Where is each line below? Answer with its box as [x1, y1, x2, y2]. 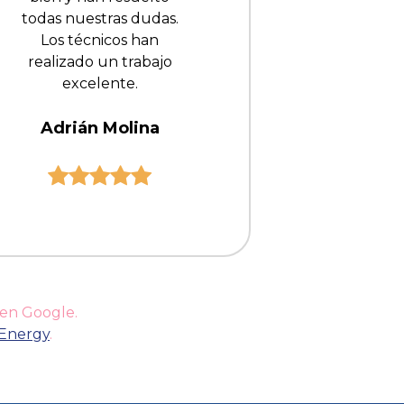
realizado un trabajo [27, 53, 172, 71]
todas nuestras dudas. [21, 10, 179, 28]
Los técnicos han [41, 32, 159, 50]
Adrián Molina [40, 118, 160, 139]
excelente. [61, 75, 138, 93]
